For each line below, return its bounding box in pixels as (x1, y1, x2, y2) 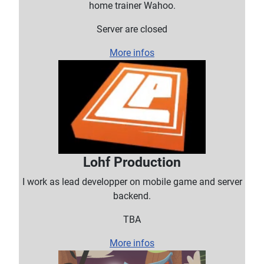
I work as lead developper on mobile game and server (22, 176, 242, 187)
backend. (113, 190, 151, 202)
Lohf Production (83, 153, 181, 170)
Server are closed (97, 23, 167, 35)
